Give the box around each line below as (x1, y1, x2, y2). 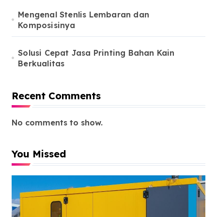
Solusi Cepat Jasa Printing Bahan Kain (18, 47, 175, 58)
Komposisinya (18, 20, 76, 30)
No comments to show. (12, 117, 103, 127)
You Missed (12, 147, 66, 160)
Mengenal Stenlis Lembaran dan (18, 9, 150, 19)
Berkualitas (18, 58, 65, 68)
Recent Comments (12, 89, 101, 102)
